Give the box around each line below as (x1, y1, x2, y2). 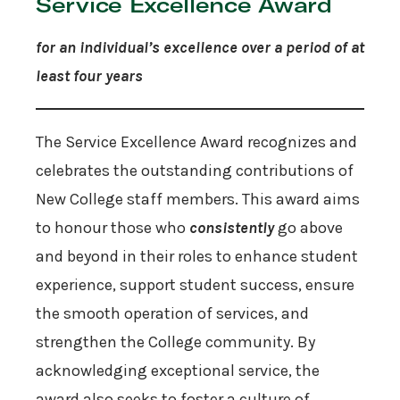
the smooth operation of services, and (36, 304, 309, 324)
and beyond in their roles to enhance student (36, 246, 358, 267)
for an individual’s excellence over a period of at (36, 37, 364, 58)
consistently (189, 218, 274, 238)
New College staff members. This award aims (36, 189, 360, 210)
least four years (36, 66, 143, 87)
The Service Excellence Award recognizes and (36, 132, 357, 153)
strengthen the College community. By (36, 332, 315, 353)
